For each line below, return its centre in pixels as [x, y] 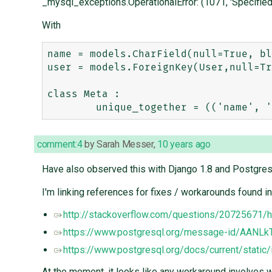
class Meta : [83, 94]
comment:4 [60, 144]
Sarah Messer [125, 144]
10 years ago [184, 144]
